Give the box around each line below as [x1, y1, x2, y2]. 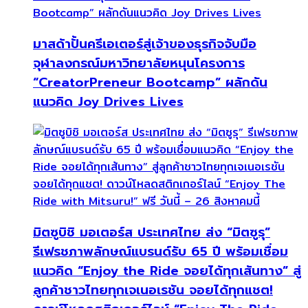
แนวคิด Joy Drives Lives [33, 91, 184, 111]
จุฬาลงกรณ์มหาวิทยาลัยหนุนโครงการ [33, 53, 245, 73]
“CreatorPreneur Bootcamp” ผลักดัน [33, 72, 267, 92]
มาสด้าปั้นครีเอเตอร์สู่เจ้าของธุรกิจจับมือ [33, 34, 256, 54]
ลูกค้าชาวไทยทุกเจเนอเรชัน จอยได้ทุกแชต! [33, 280, 273, 300]
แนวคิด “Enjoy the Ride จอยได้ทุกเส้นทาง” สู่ [33, 261, 301, 280]
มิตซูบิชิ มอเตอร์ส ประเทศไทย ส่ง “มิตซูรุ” [33, 222, 270, 242]
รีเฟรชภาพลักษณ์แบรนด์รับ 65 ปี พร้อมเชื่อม [33, 241, 288, 261]
